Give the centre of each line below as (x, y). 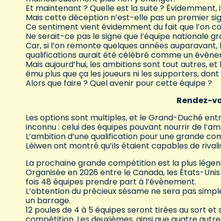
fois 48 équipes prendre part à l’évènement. (111, 182)
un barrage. (48, 201)
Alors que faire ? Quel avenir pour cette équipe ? (120, 83)
